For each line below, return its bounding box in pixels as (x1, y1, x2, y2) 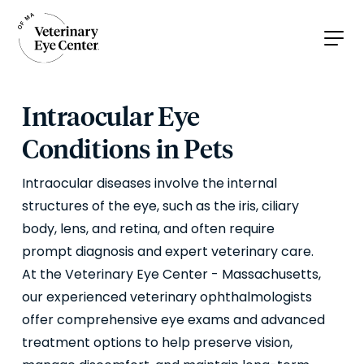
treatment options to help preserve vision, (22, 333, 292, 353)
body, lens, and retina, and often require (22, 219, 275, 239)
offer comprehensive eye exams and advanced (22, 310, 325, 330)
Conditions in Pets (22, 133, 234, 166)
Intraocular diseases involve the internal (22, 174, 277, 193)
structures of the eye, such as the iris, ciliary (22, 197, 299, 216)
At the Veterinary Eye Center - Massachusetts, (22, 265, 321, 284)
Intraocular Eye (22, 101, 201, 133)
